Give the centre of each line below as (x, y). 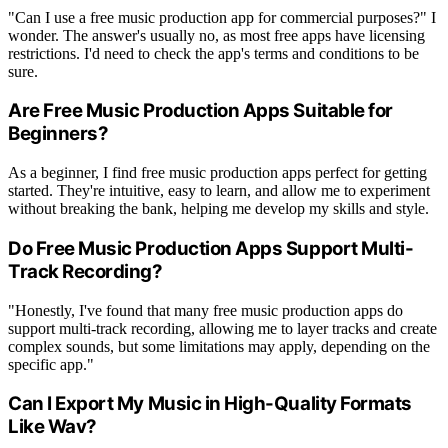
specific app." (51, 364)
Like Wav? (52, 427)
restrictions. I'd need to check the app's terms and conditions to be (213, 53)
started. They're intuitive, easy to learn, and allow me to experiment (219, 191)
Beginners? (58, 134)
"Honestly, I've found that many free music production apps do (205, 310)
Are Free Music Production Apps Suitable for (200, 111)
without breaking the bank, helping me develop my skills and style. (218, 209)
